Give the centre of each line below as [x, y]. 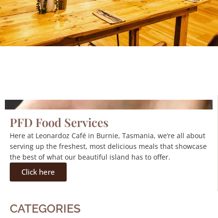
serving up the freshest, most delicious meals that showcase [108, 146]
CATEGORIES [45, 209]
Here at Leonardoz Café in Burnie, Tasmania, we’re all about [108, 136]
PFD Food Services [59, 122]
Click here [38, 172]
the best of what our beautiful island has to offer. [90, 157]
